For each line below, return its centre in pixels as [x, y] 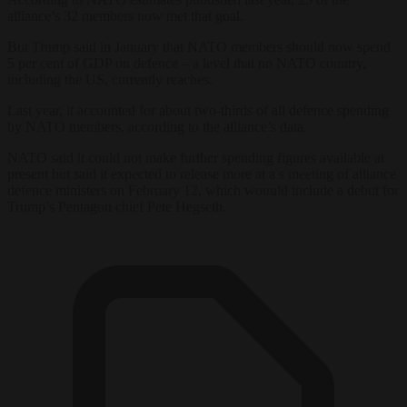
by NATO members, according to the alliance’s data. [157, 126]
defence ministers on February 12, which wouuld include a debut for [203, 190]
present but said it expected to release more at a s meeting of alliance [202, 174]
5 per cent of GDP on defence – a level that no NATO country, [187, 63]
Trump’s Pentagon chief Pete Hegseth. [117, 206]
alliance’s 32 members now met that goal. [125, 15]
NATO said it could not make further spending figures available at [196, 157]
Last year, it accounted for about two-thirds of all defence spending [198, 110]
